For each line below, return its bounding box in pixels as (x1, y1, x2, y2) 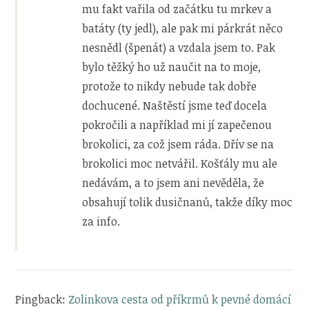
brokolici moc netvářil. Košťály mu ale (82, 155, 278, 171)
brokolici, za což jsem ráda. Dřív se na (82, 136, 275, 152)
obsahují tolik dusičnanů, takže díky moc (82, 194, 293, 210)
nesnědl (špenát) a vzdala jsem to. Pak (82, 39, 276, 55)
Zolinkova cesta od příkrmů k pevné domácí (68, 291, 292, 307)
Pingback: (15, 291, 69, 307)
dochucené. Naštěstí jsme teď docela (82, 97, 268, 113)
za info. (82, 213, 121, 229)
